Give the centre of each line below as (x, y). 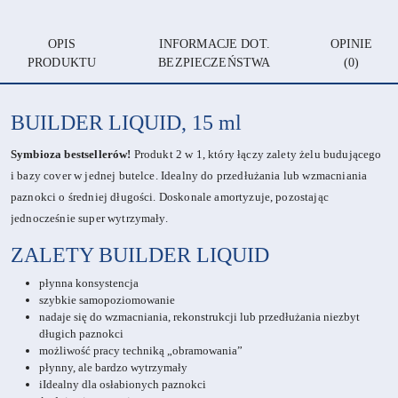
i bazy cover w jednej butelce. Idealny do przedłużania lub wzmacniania (189, 176)
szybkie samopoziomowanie (107, 300)
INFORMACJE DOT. (214, 44)
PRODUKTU (62, 63)
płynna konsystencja (89, 283)
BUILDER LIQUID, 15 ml (126, 123)
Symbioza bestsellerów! (71, 155)
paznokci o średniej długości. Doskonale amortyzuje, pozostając (170, 197)
